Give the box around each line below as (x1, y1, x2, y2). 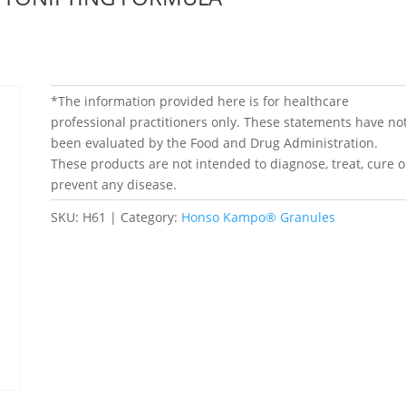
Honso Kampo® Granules (180, 208, 335, 226)
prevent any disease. (50, 175, 177, 193)
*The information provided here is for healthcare (50, 92, 349, 110)
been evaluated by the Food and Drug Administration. (50, 133, 378, 151)
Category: (120, 208, 181, 226)
